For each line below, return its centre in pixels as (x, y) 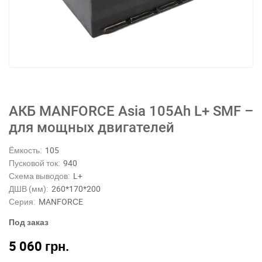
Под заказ (29, 222)
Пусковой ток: (34, 163)
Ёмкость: (25, 150)
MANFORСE (61, 201)
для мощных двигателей (92, 127)
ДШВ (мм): (28, 189)
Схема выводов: (39, 176)
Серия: (22, 201)
